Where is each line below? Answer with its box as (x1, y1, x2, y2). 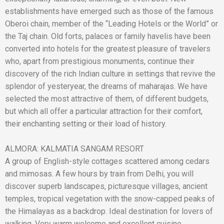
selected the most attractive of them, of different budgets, (5, 94, 208, 103)
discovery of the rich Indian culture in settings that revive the (5, 69, 215, 78)
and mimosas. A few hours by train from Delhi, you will (5, 169, 193, 178)
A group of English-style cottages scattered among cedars (5, 156, 209, 166)
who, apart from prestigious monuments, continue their (5, 56, 194, 66)
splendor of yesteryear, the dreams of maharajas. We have (5, 81, 207, 91)
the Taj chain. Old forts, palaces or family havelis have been (5, 31, 210, 41)
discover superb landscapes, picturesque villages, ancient (5, 181, 207, 191)
